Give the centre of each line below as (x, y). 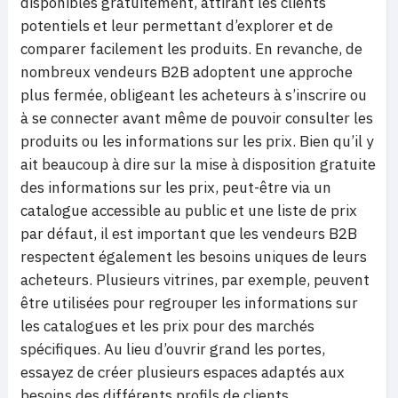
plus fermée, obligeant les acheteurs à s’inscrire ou (194, 95)
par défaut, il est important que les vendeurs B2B (189, 234)
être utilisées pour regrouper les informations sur (189, 303)
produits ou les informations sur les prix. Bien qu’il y (197, 141)
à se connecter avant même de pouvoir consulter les (197, 118)
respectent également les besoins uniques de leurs (194, 257)
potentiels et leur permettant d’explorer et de (177, 26)
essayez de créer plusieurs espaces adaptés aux (183, 372)
